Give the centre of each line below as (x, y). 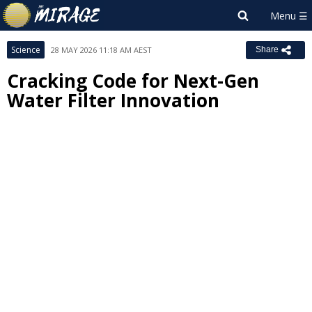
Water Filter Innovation (113, 100)
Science (26, 50)
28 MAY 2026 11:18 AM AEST (101, 50)
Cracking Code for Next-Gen (133, 81)
